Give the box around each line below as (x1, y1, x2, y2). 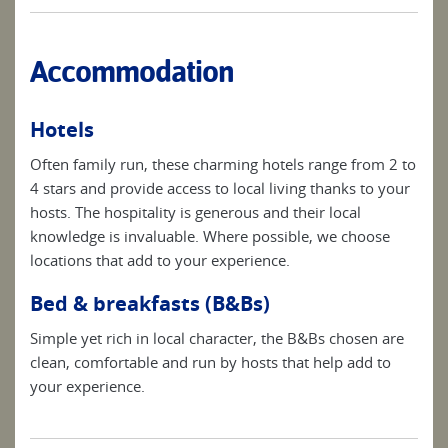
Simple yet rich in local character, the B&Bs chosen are (30, 328, 404, 349)
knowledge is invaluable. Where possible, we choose (30, 226, 390, 247)
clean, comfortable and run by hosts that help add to (30, 352, 391, 373)
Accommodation (30, 54, 234, 90)
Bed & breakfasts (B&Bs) (30, 290, 270, 318)
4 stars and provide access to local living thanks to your (30, 178, 410, 199)
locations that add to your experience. (30, 250, 290, 271)
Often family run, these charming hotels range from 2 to (30, 154, 416, 175)
